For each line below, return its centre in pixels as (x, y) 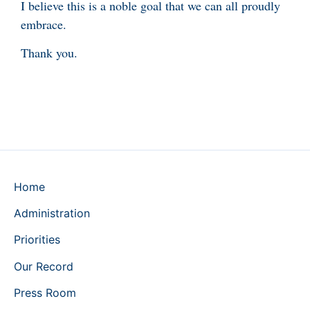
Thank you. (49, 53)
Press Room (45, 293)
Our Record (44, 266)
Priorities (37, 240)
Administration (52, 213)
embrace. (44, 24)
